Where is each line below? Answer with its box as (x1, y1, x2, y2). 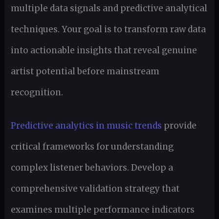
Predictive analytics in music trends (10, 120, 162, 131)
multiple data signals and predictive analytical (10, 2, 207, 14)
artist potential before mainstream (10, 66, 159, 77)
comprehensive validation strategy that (10, 183, 179, 194)
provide (161, 120, 197, 131)
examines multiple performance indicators (10, 204, 195, 215)
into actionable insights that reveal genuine (10, 44, 197, 56)
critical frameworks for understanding (10, 141, 174, 152)
